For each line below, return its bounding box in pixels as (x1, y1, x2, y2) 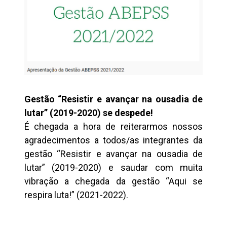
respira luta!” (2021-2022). (24, 189, 128, 200)
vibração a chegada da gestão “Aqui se (24, 175, 203, 186)
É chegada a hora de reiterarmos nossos (24, 121, 203, 132)
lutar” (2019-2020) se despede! (24, 107, 153, 118)
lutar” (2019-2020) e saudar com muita (24, 162, 203, 173)
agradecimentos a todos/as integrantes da (24, 134, 203, 145)
